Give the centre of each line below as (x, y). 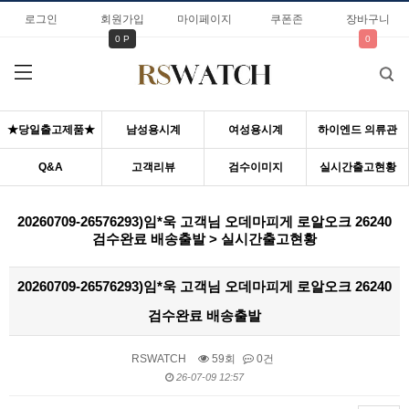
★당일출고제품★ (51, 130)
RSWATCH (158, 359)
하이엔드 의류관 (357, 130)
